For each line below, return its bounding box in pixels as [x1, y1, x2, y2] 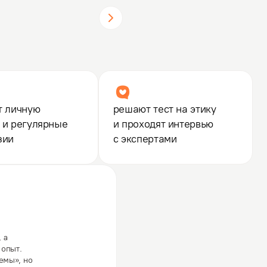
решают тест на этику [113, 102, 216, 116]
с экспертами [113, 132, 177, 145]
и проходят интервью [113, 117, 213, 131]
